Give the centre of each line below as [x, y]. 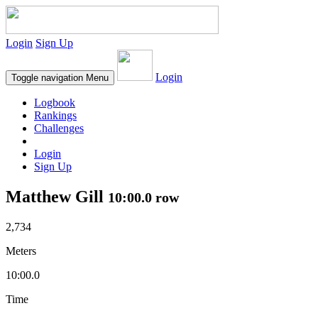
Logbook [55, 103]
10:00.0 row [143, 197]
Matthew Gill [57, 196]
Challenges [59, 128]
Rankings [55, 115]
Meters [21, 251]
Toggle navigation [47, 78]
